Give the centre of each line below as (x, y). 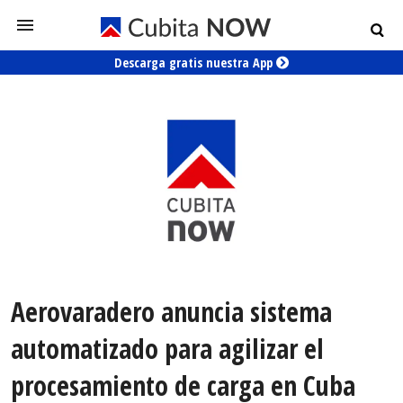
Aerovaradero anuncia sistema (171, 312)
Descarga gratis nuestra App (195, 63)
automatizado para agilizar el (167, 349)
